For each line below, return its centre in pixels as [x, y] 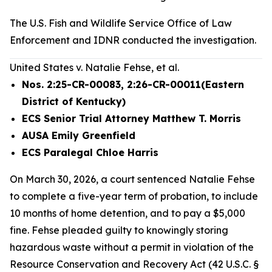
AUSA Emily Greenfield [79, 135]
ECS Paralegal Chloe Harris [90, 152]
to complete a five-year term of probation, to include [134, 196]
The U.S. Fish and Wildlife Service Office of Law [121, 23]
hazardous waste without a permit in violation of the [132, 247]
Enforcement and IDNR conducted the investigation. [133, 40]
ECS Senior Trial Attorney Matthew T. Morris [131, 118]
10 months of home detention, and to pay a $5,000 [127, 213]
